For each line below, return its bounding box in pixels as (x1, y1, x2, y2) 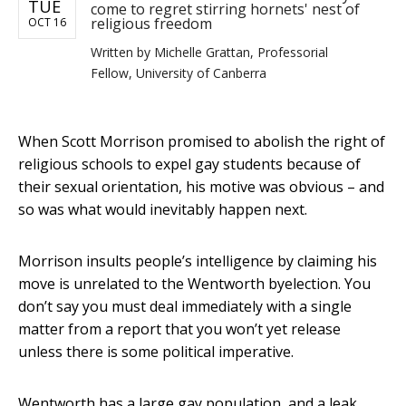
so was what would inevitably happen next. (18, 199, 307, 220)
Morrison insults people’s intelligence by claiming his (18, 251, 377, 272)
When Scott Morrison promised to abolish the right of (18, 131, 385, 152)
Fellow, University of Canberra (91, 64, 266, 82)
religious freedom (91, 14, 212, 34)
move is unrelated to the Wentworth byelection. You (18, 274, 371, 295)
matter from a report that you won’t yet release (18, 319, 341, 340)
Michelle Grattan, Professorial (154, 43, 328, 62)
